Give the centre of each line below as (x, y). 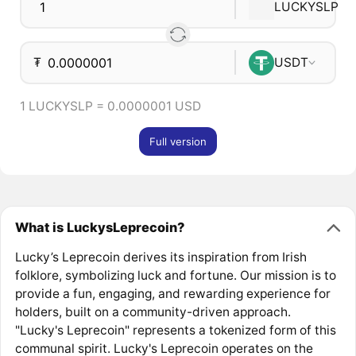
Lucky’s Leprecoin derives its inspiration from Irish (161, 257)
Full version (178, 142)
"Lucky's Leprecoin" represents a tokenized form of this (175, 331)
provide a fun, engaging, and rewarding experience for (172, 294)
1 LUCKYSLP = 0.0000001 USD (110, 106)
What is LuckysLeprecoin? (99, 227)
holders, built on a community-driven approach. (153, 312)
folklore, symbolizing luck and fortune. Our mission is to (175, 276)
